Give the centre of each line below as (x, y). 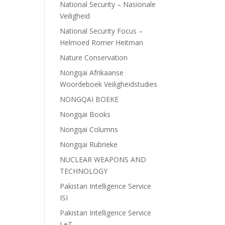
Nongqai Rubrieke (89, 144)
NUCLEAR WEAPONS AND (103, 159)
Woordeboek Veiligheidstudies (109, 84)
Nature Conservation (94, 58)
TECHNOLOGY (84, 171)
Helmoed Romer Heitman (102, 42)
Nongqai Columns (89, 129)
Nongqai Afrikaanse (92, 73)
